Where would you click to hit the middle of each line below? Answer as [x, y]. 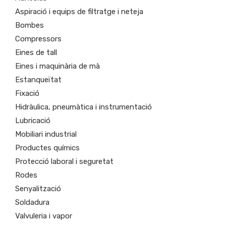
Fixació [27, 93]
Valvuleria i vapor [44, 216]
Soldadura [32, 202]
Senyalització [38, 188]
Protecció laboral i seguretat [64, 161]
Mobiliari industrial [46, 134]
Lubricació [33, 120]
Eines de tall [36, 52]
